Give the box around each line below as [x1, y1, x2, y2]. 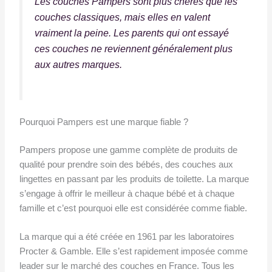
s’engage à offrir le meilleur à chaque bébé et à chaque [19, 188, 234, 199]
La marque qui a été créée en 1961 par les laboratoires [19, 231, 234, 242]
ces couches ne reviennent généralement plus [34, 42, 233, 54]
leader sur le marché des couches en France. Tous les [19, 260, 234, 271]
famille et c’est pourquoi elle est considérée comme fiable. [19, 203, 247, 213]
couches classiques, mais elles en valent [34, 11, 210, 22]
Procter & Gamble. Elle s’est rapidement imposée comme [19, 246, 248, 256]
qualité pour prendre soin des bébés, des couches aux [19, 159, 233, 169]
